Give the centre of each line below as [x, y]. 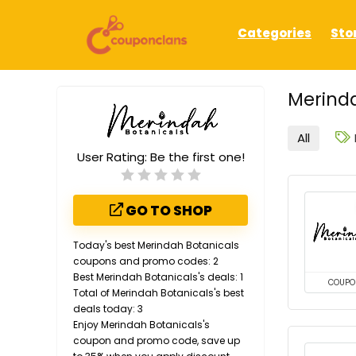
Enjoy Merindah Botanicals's [141, 325]
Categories [275, 33]
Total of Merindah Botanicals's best [159, 293]
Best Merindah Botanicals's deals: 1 [158, 277]
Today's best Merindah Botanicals [156, 246]
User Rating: [113, 157]
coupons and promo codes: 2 [146, 261]
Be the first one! [197, 157]
